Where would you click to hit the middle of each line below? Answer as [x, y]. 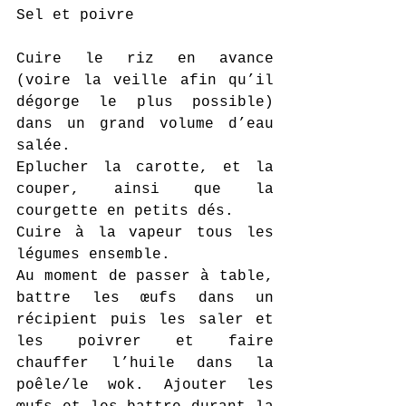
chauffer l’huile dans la [145, 363]
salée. [43, 146]
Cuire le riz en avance [145, 59]
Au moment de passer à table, [145, 276]
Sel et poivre [75, 15]
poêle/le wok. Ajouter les [145, 385]
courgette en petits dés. [125, 211]
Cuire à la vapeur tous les [145, 233]
